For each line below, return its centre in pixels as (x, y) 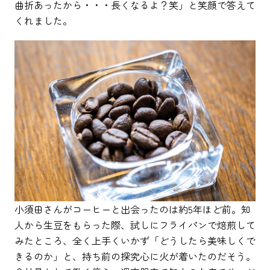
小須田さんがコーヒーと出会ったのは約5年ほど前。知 (133, 209)
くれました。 (43, 20)
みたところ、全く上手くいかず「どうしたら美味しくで (135, 240)
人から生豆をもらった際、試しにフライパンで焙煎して (135, 224)
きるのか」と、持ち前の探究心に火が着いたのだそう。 (135, 256)
